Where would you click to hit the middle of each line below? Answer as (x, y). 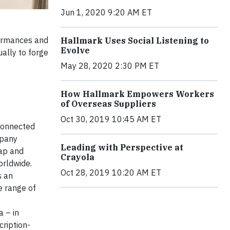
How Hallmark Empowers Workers (137, 94)
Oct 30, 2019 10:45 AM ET (111, 119)
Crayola (78, 157)
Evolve (75, 50)
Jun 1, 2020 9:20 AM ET (106, 12)
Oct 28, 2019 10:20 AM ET (111, 172)
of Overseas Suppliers (108, 103)
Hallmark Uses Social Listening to (135, 40)
